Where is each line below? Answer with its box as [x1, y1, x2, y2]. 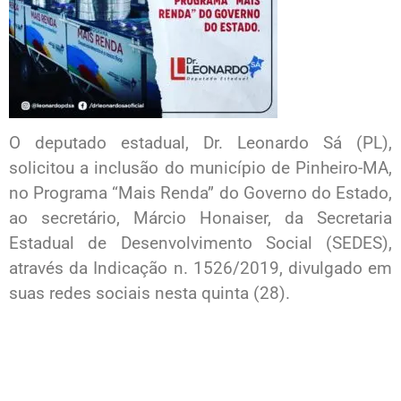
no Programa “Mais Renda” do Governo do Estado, [9, 183, 392, 204]
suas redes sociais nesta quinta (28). [9, 283, 290, 304]
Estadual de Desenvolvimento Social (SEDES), [9, 233, 392, 254]
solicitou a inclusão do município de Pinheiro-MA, [9, 158, 392, 179]
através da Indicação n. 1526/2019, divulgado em [9, 258, 392, 279]
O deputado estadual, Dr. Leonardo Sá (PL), [9, 132, 392, 154]
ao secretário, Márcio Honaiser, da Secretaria [9, 208, 392, 229]
